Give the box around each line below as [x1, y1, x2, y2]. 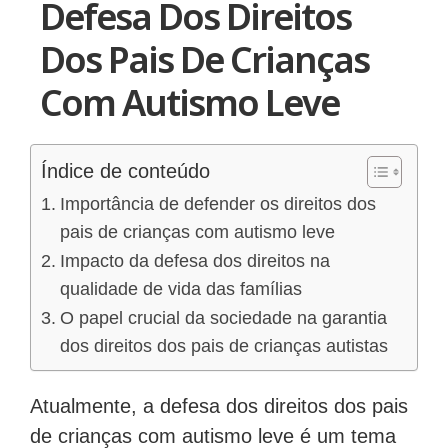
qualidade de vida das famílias [59, 279, 302, 300]
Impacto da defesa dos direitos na [59, 251, 330, 272]
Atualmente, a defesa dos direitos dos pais [30, 395, 408, 418]
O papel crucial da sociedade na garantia [59, 308, 387, 329]
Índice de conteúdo [41, 160, 210, 183]
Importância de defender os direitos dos [59, 194, 376, 215]
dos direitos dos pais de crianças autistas [59, 336, 388, 357]
